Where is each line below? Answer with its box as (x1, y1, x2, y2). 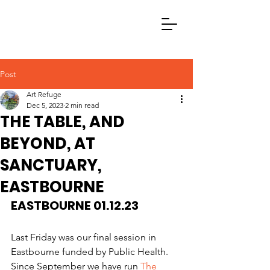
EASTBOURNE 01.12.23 (11, 197, 139, 214)
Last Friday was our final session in (11, 231, 159, 243)
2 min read (65, 101, 99, 110)
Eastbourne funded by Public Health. (11, 246, 171, 257)
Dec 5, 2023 (27, 101, 63, 110)
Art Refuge (27, 90, 61, 99)
